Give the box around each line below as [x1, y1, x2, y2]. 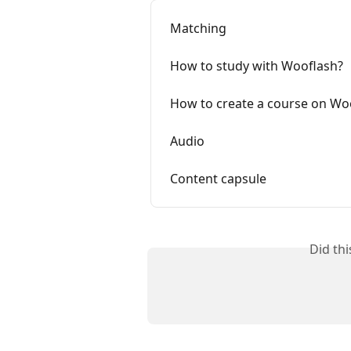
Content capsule [170, 169, 266, 187]
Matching [170, 19, 226, 37]
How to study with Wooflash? [170, 56, 343, 74]
